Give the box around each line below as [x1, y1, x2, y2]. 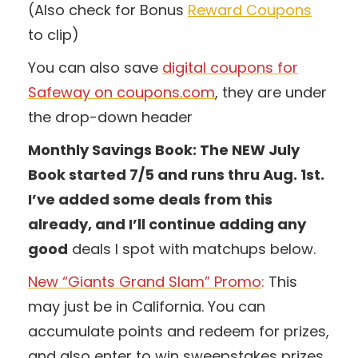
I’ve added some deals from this [28, 189, 272, 209]
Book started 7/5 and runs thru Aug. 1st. [28, 164, 324, 185]
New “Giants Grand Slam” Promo [28, 271, 261, 292]
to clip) [28, 24, 79, 45]
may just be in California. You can [28, 296, 265, 316]
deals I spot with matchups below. [68, 238, 316, 259]
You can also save [28, 57, 162, 78]
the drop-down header [28, 106, 193, 127]
